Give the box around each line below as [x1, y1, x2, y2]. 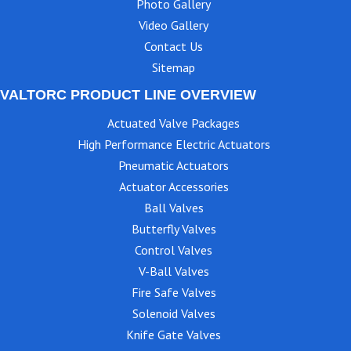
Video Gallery [139, 16, 208, 33]
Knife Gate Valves [126, 326, 221, 342]
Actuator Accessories [118, 178, 229, 194]
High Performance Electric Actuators [77, 136, 270, 152]
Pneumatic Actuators [118, 157, 229, 173]
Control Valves [135, 241, 212, 258]
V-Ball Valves [138, 262, 209, 279]
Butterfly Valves [131, 220, 216, 237]
